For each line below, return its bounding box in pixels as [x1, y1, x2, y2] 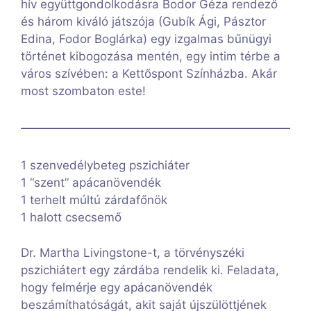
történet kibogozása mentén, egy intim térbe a [21, 49, 280, 64]
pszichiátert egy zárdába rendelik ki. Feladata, [21, 262, 279, 277]
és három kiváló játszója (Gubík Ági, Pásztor [21, 15, 266, 29]
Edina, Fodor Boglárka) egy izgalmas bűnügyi [21, 32, 271, 47]
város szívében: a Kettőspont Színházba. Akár [21, 67, 277, 81]
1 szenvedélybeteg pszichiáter [21, 158, 190, 173]
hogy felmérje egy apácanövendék [21, 280, 212, 294]
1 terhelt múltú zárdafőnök [21, 193, 167, 208]
